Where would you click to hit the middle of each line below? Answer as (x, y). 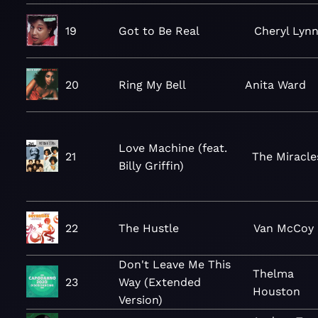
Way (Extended (160, 282)
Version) (141, 300)
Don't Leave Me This (175, 264)
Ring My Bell (152, 85)
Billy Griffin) (151, 165)
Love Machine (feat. (173, 148)
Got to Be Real (159, 31)
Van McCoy (284, 228)
